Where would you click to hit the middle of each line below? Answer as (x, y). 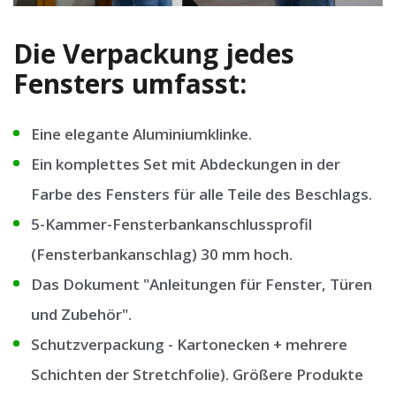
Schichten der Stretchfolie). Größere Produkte (197, 374)
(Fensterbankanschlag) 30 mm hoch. (162, 254)
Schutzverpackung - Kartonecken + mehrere (189, 344)
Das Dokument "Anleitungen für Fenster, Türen (202, 284)
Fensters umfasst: (130, 84)
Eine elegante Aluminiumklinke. (141, 133)
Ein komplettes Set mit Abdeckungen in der (186, 164)
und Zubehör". (81, 314)
